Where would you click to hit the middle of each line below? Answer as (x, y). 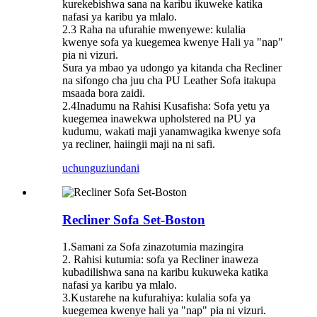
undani (124, 168)
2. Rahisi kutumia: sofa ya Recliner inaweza (160, 260)
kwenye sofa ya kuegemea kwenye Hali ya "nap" (173, 42)
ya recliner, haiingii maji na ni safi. (139, 144)
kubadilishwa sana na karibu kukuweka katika (165, 272)
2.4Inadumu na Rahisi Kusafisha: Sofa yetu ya (166, 105)
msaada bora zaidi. (104, 93)
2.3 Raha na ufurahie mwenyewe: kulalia (154, 29)
